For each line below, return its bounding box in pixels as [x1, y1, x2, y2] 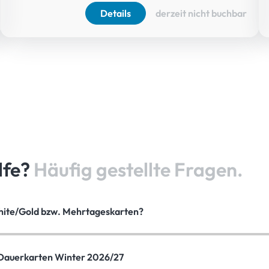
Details [100, 7, 131, 20]
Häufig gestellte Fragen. [34, 157, 243, 181]
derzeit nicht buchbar [155, 7, 247, 20]
